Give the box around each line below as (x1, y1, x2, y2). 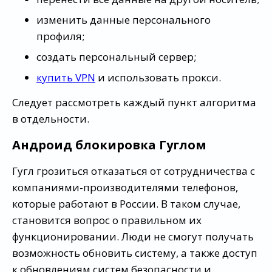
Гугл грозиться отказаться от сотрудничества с (12, 163, 255, 178)
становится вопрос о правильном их (12, 212, 202, 227)
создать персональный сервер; (36, 49, 196, 64)
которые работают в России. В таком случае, (12, 196, 240, 211)
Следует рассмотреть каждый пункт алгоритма (12, 95, 256, 109)
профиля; (36, 29, 84, 43)
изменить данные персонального (36, 12, 211, 27)
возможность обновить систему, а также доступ (12, 245, 257, 260)
